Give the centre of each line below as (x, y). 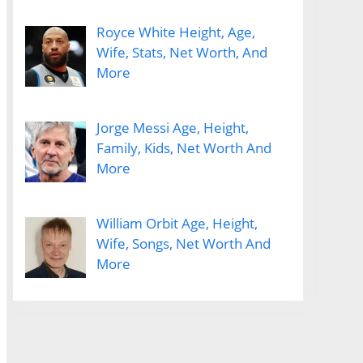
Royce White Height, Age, (175, 32)
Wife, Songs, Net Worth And (184, 244)
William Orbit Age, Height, (177, 224)
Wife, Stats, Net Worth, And (182, 52)
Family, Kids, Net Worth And (184, 148)
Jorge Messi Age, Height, (172, 128)
